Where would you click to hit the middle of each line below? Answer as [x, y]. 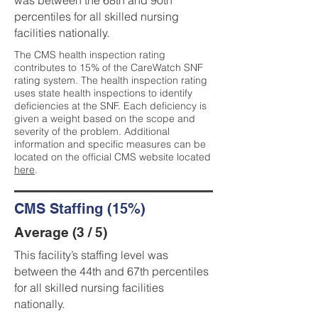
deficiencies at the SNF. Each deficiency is [110, 106]
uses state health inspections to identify [103, 93]
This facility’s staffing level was [91, 255]
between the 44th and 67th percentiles [111, 271]
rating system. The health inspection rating [111, 80]
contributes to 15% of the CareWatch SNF [109, 67]
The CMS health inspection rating [90, 55]
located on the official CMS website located [113, 157]
